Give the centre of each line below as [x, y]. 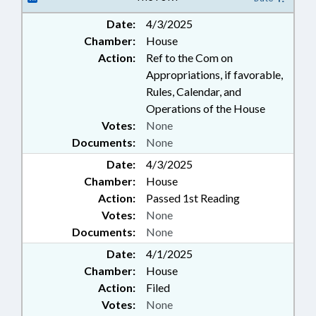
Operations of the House [206, 108]
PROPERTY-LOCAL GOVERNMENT [203, 26]
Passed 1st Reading [193, 198]
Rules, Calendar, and [194, 91]
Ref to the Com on [189, 57]
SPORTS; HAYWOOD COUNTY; [196, 11]
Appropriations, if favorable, [214, 74]
